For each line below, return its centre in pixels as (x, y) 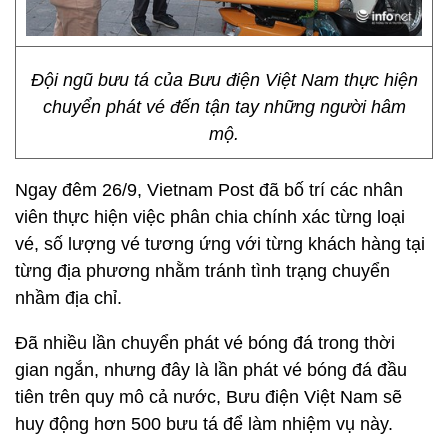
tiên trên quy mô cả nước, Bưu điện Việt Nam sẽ (208, 397)
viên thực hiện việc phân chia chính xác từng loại (210, 217)
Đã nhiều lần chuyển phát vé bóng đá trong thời (205, 343)
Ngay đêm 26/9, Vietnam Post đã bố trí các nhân (209, 190)
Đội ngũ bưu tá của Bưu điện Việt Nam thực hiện (224, 80)
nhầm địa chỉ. (68, 298)
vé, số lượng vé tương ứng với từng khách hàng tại (220, 244)
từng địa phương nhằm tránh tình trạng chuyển (202, 271)
